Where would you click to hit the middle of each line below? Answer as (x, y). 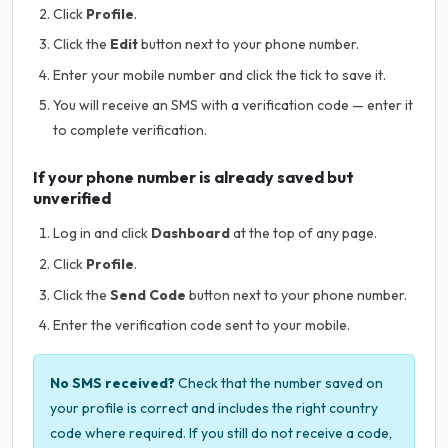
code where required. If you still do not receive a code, (221, 433)
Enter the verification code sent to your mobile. (201, 325)
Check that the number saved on (279, 383)
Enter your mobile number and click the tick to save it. (219, 74)
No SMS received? (112, 383)
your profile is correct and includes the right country (214, 408)
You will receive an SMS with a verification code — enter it (233, 105)
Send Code (148, 294)
